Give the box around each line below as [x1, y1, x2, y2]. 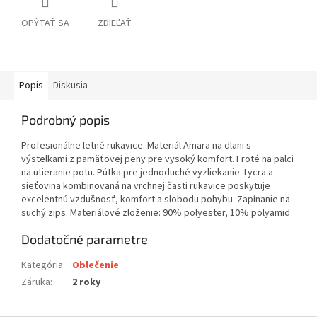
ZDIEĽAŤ [98, 16, 132, 31]
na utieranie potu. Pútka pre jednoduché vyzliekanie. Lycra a [21, 166, 273, 180]
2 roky [72, 275, 100, 290]
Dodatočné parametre [21, 231, 148, 248]
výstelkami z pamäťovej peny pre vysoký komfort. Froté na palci [21, 152, 294, 167]
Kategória [21, 258, 63, 273]
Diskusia [53, 79, 88, 93]
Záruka [21, 275, 50, 290]
